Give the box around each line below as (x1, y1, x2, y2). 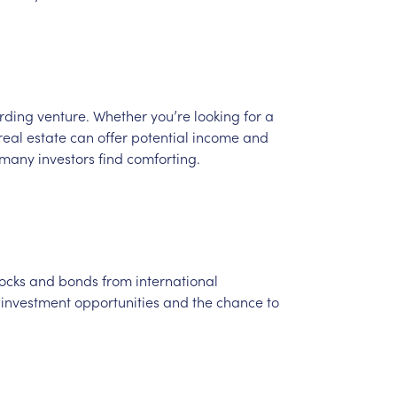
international (135, 269, 218, 290)
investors (37, 147, 95, 167)
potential (130, 126, 189, 146)
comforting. (126, 147, 200, 167)
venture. (36, 105, 90, 125)
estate (26, 126, 66, 146)
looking (193, 105, 240, 125)
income (191, 126, 239, 146)
